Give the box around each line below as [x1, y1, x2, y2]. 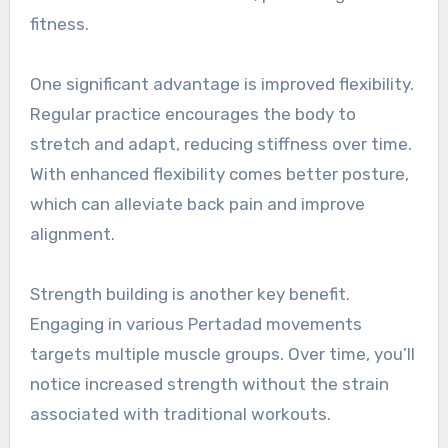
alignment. [29, 224, 115, 244]
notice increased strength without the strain [29, 374, 389, 394]
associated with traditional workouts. [29, 404, 331, 424]
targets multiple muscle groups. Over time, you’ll [29, 344, 415, 364]
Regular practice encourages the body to [29, 104, 356, 124]
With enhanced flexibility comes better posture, [29, 164, 409, 184]
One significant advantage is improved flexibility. [29, 74, 414, 94]
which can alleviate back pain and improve [29, 194, 365, 214]
